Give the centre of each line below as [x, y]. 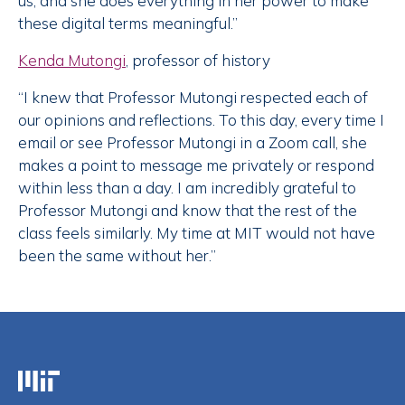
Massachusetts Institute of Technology [152, 381]
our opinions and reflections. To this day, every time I [201, 120]
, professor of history [198, 61]
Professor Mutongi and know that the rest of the [188, 211]
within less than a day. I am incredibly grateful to [187, 188]
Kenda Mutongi [72, 61]
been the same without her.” [117, 256]
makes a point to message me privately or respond [196, 165]
